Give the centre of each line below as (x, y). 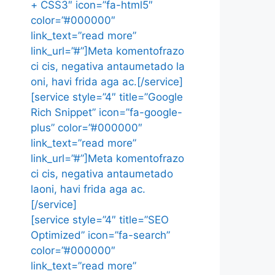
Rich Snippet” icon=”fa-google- (107, 112)
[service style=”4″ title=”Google (107, 97)
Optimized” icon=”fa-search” (100, 235)
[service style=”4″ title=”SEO (100, 220)
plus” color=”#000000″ (87, 128)
